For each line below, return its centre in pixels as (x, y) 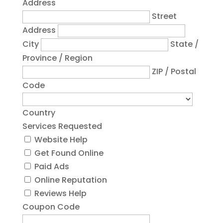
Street (164, 16)
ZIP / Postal (174, 71)
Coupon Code (51, 207)
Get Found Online (69, 153)
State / (184, 44)
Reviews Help (60, 193)
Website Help (61, 140)
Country (39, 113)
